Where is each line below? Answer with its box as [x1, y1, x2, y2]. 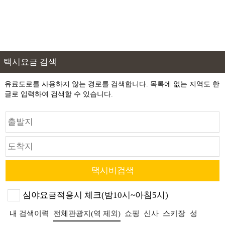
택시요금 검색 [3, 57, 57, 67]
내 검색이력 [10, 208, 50, 217]
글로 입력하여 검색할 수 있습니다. [4, 89, 113, 98]
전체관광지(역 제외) [53, 208, 121, 217]
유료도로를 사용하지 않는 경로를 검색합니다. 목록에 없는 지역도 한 [4, 79, 219, 88]
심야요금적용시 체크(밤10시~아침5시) [22, 190, 168, 200]
